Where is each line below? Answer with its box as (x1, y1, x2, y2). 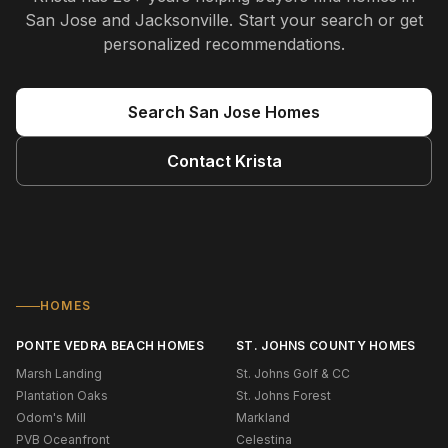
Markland (236, 410, 290, 425)
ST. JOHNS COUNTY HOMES (236, 338, 416, 353)
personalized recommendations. (103, 34, 345, 54)
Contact (166, 151, 235, 171)
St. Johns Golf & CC (236, 366, 350, 381)
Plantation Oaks (16, 388, 108, 403)
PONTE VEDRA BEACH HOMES (16, 338, 204, 353)
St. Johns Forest (236, 388, 331, 403)
